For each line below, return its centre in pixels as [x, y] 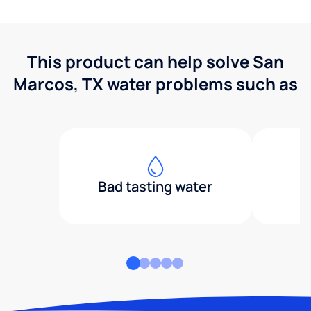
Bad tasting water [155, 186]
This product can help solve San [155, 61]
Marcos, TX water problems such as [155, 83]
